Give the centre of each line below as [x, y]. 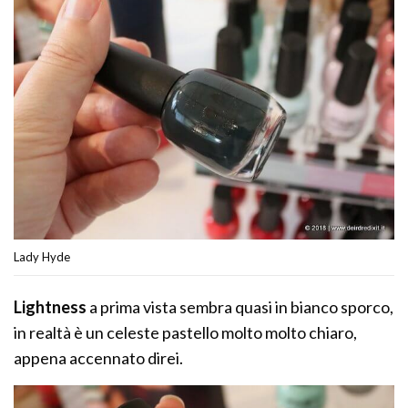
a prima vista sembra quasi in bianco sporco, [240, 307]
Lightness [50, 307]
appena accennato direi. [99, 358]
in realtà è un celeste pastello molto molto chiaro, [186, 333]
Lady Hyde [42, 257]
